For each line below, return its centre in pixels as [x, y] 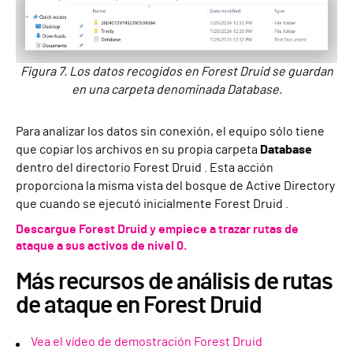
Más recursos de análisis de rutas [174, 282]
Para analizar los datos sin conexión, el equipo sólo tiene [170, 131]
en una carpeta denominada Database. [176, 89]
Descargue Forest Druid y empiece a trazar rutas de [157, 229]
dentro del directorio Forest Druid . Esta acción [145, 167]
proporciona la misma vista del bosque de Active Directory [175, 186]
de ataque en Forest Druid [139, 305]
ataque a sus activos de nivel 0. [101, 245]
